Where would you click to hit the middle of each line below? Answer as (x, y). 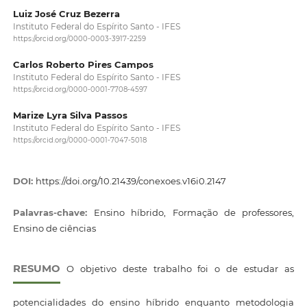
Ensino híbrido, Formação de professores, (194, 212)
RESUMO (36, 268)
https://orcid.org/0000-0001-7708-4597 (80, 90)
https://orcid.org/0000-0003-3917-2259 (79, 39)
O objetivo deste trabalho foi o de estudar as (177, 268)
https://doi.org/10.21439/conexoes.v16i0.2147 (131, 181)
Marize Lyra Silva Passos (70, 115)
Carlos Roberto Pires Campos (83, 64)
